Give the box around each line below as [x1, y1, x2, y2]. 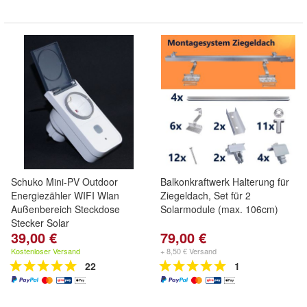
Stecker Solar [11, 216, 69, 230]
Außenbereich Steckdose [11, 202, 120, 216]
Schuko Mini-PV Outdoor [11, 175, 118, 188]
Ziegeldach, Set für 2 [160, 188, 251, 202]
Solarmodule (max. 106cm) [160, 202, 278, 216]
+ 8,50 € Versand [160, 245, 217, 256]
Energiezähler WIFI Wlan [11, 188, 119, 202]
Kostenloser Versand [11, 245, 80, 256]
